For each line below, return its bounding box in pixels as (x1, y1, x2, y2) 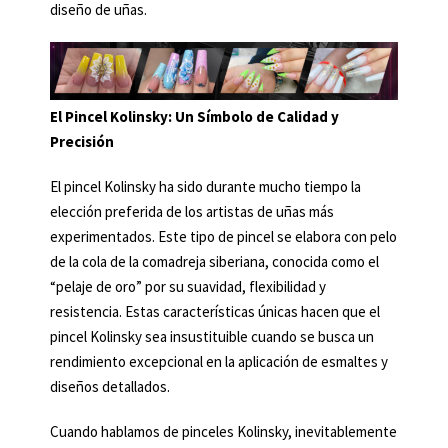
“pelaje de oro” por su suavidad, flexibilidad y (50, 277, 326, 297)
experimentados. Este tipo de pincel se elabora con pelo (50, 227, 397, 247)
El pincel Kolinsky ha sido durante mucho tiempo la (50, 177, 361, 197)
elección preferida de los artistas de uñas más (50, 202, 334, 222)
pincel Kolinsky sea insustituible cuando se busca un (50, 327, 374, 347)
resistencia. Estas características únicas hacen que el (50, 302, 380, 322)
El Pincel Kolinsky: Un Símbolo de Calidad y (50, 107, 339, 127)
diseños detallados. (50, 377, 170, 397)
